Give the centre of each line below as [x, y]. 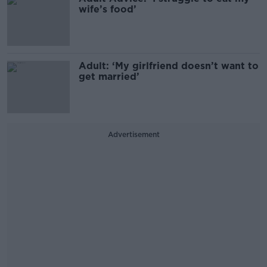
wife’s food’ [108, 9]
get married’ [109, 76]
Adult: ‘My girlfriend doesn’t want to [169, 66]
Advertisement [133, 134]
